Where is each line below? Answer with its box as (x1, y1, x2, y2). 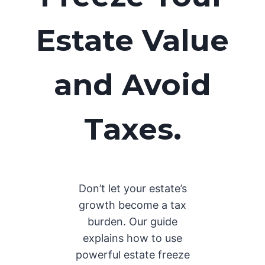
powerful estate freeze (75, 248, 190, 261)
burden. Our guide (88, 215, 177, 228)
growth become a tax (79, 199, 186, 212)
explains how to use (83, 232, 182, 245)
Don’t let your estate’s (78, 182, 187, 195)
